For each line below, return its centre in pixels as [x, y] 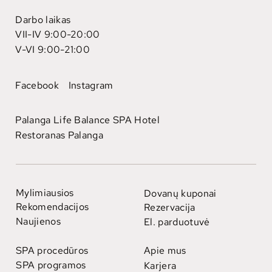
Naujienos [38, 221]
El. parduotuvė [177, 222]
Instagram [91, 85]
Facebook [37, 85]
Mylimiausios [45, 193]
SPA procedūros [52, 251]
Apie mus [165, 251]
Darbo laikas [43, 19]
